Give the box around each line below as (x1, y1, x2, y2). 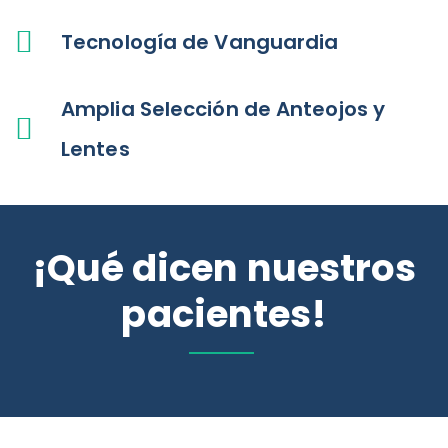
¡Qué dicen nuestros (31, 241, 417, 294)
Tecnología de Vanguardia (61, 27, 339, 56)
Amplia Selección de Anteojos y (61, 94, 386, 123)
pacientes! (121, 287, 327, 340)
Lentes (61, 134, 130, 163)
